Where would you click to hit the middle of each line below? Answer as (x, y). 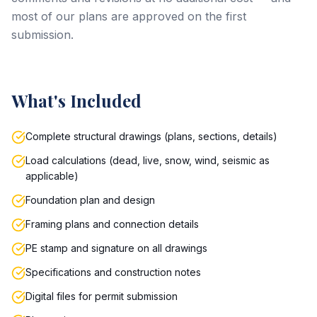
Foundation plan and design (90, 200)
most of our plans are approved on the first (129, 16)
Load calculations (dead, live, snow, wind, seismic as (148, 160)
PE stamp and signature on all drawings (116, 248)
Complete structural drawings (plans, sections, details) (151, 136)
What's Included (76, 100)
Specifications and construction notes (113, 272)
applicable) (52, 176)
